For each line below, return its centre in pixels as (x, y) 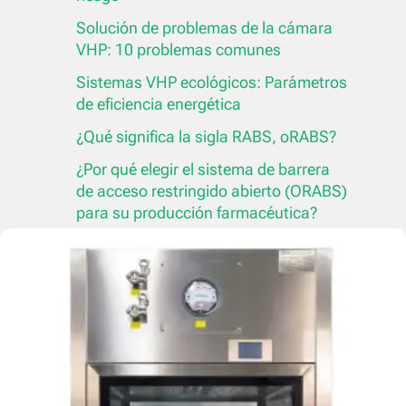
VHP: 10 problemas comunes (179, 50)
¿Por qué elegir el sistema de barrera (203, 169)
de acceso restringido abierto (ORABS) (212, 191)
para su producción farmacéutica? (197, 213)
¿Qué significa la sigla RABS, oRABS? (206, 137)
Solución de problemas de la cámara (204, 28)
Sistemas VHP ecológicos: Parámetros (212, 82)
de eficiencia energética (159, 104)
